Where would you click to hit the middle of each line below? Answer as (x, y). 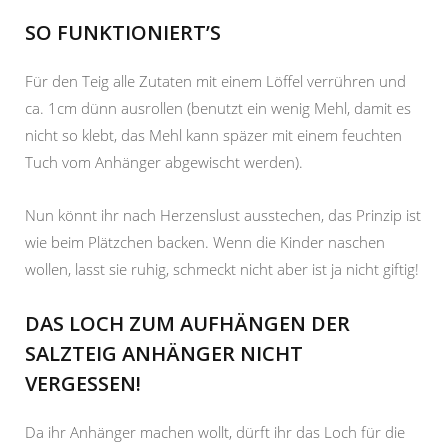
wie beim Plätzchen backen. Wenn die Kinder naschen (205, 241)
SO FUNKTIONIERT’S (123, 32)
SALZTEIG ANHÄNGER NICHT (164, 353)
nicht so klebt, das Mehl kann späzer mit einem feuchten (213, 134)
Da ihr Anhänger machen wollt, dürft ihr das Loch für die (215, 431)
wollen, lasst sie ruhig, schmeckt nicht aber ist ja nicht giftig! (222, 268)
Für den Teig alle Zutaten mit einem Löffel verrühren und (215, 80)
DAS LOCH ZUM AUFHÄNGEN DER (187, 323)
